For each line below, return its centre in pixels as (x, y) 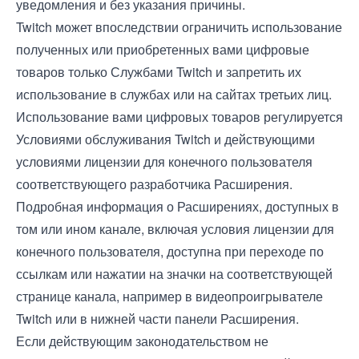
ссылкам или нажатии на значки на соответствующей (174, 274)
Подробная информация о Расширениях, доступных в (177, 206)
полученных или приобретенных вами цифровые (163, 49)
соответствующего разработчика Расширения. (154, 184)
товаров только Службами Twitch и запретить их (159, 72)
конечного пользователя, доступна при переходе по (170, 251)
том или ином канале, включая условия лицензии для (175, 229)
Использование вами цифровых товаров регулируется (179, 117)
